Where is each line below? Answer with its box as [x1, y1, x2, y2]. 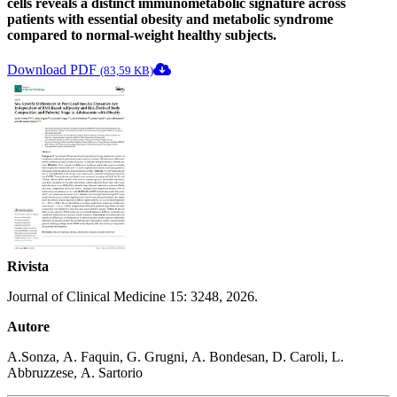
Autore [7, 319, 50, 335]
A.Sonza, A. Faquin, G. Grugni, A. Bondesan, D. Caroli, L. [7, 349, 344, 365]
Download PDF [7, 62, 100, 78]
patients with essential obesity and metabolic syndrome [7, 11, 333, 27]
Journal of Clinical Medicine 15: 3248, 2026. [7, 289, 258, 305]
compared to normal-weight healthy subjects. [7, 27, 276, 43]
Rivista [7, 259, 49, 275]
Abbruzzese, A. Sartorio [7, 365, 143, 381]
